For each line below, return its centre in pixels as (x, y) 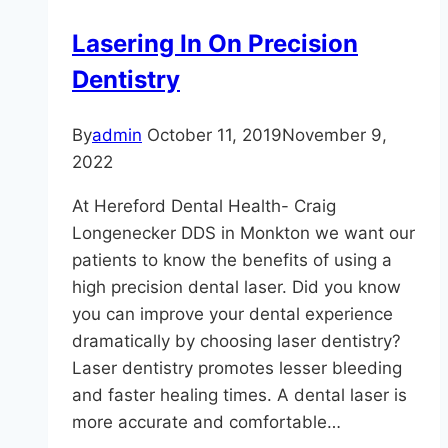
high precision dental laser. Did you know (236, 287)
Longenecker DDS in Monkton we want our (243, 233)
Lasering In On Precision (215, 43)
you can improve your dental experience (232, 314)
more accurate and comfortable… (206, 422)
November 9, (334, 135)
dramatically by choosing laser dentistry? (236, 341)
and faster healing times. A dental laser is (239, 395)
